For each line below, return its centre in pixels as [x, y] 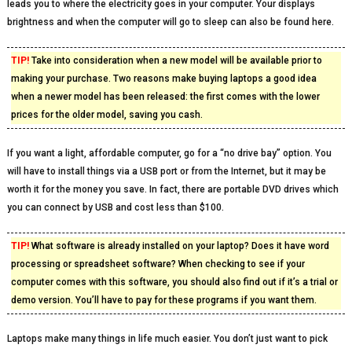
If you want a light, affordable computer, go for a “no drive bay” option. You [169, 153]
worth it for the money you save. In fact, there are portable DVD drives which [172, 189]
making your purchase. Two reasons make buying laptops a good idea [163, 79]
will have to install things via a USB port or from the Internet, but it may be [166, 171]
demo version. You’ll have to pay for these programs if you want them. [163, 300]
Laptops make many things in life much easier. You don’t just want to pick [167, 339]
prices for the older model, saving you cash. [106, 115]
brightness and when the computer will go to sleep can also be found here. [170, 22]
